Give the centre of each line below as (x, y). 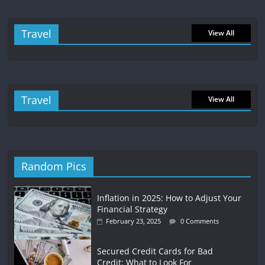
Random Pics (54, 167)
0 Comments (199, 221)
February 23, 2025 (134, 221)
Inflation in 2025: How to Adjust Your (169, 198)
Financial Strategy (132, 209)
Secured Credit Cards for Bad (155, 251)
